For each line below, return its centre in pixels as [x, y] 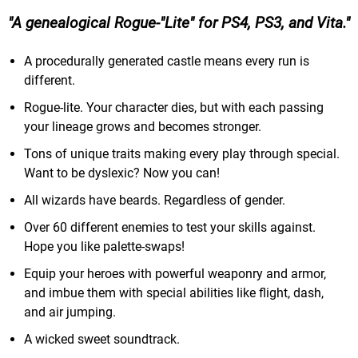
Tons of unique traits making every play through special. [182, 154]
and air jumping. [70, 312]
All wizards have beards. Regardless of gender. [155, 201]
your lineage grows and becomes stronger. [143, 127]
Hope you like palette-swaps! [104, 247]
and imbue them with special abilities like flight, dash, [174, 293]
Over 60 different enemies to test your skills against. [170, 228]
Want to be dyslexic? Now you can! [122, 173]
